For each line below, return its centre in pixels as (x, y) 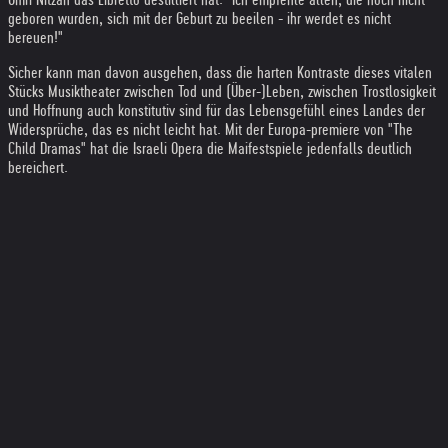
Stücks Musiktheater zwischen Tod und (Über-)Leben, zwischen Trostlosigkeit (222, 91)
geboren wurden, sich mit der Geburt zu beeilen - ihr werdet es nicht (199, 18)
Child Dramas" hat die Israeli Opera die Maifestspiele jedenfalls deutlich (210, 148)
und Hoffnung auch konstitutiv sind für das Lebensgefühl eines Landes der (216, 110)
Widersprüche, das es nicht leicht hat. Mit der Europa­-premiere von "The (210, 129)
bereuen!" (35, 37)
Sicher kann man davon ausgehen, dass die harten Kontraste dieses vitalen (220, 72)
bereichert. (38, 167)
